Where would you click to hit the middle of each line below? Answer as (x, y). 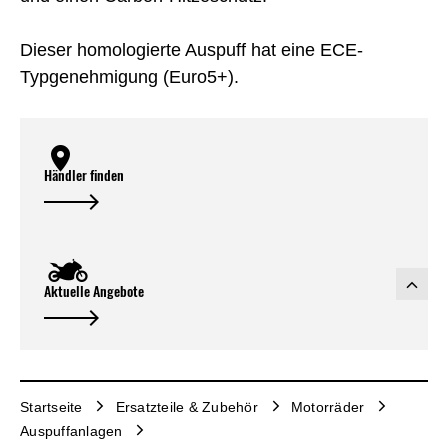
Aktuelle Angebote (94, 291)
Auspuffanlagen (71, 430)
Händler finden (84, 175)
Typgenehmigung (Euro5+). (129, 77)
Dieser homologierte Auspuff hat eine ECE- (191, 50)
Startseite (51, 406)
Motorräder (327, 406)
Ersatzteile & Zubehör (186, 406)
